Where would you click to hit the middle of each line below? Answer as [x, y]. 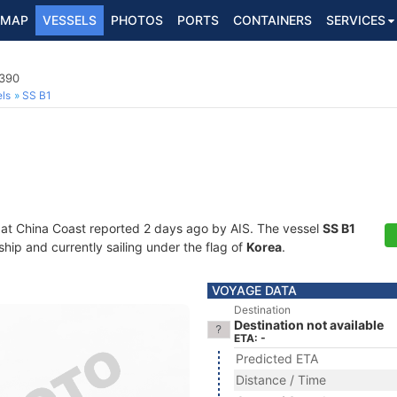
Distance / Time [281, 380]
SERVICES [356, 20]
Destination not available [309, 325]
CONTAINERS [272, 20]
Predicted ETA [277, 358]
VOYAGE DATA [254, 290]
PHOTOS [137, 20]
